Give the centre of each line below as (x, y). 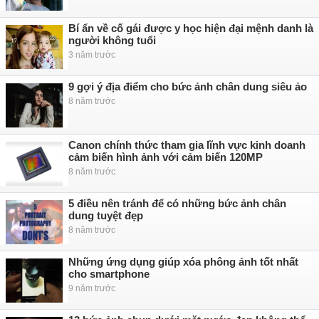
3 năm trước (92, 55)
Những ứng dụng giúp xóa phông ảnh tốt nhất (183, 262)
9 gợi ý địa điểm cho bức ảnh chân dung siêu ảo (188, 87)
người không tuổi (112, 40)
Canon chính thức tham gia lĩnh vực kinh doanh (187, 145)
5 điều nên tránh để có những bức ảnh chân (177, 203)
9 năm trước (92, 288)
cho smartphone (109, 274)
